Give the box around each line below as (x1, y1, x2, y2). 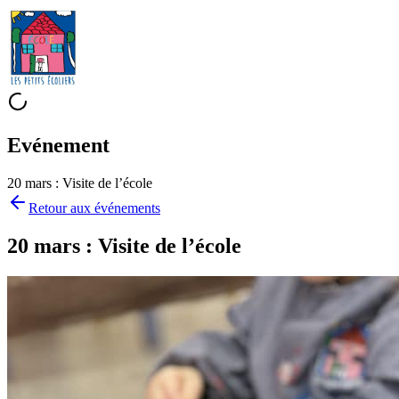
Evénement (7, 133, 110, 157)
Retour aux (28, 199, 94, 216)
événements (94, 199, 160, 216)
